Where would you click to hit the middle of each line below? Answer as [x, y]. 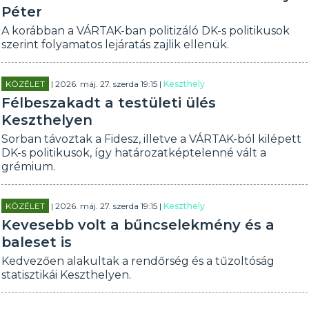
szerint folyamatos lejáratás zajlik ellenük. [116, 44]
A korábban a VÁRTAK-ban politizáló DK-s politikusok [146, 31]
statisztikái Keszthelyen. [67, 275]
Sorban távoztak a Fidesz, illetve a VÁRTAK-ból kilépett [152, 139]
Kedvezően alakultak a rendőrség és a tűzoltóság [138, 261]
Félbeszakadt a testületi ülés [109, 103]
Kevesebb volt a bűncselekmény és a [138, 225]
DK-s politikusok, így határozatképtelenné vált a [134, 153]
